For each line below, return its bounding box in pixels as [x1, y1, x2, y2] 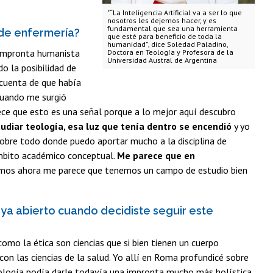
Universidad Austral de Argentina [107, 55, 217, 65]
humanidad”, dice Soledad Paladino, [107, 39, 229, 49]
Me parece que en [117, 149, 195, 161]
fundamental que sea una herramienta [107, 23, 238, 33]
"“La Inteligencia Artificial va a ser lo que [107, 7, 242, 17]
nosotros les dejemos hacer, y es [107, 15, 216, 25]
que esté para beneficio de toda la [107, 31, 222, 41]
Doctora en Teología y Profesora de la [107, 47, 233, 57]
